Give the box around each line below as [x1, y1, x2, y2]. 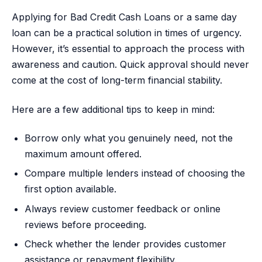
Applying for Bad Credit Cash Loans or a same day [12, 11, 237, 23]
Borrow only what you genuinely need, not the [25, 132, 233, 144]
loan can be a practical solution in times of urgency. [12, 27, 242, 39]
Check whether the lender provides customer [25, 238, 227, 250]
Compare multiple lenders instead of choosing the [25, 167, 246, 180]
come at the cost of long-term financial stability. [12, 74, 222, 87]
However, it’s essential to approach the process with [12, 43, 244, 55]
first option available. [25, 183, 117, 195]
